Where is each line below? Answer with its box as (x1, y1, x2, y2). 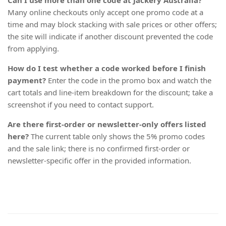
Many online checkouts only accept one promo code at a (8, 7, 203, 18)
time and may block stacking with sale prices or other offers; (8, 19, 217, 30)
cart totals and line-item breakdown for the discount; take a (8, 87, 213, 98)
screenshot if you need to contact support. (8, 99, 154, 110)
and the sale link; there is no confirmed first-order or (8, 143, 190, 154)
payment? (8, 75, 48, 86)
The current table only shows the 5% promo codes (31, 131, 205, 142)
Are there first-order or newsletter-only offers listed (8, 119, 206, 130)
